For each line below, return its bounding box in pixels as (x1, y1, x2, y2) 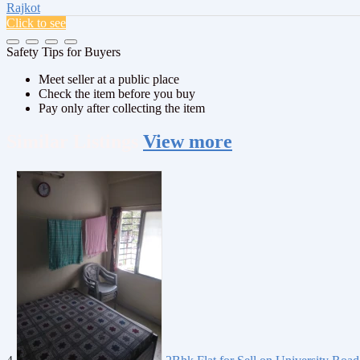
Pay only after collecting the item (39, 100, 205, 115)
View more (143, 131, 232, 153)
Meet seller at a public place (39, 72, 179, 86)
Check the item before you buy (39, 86, 195, 100)
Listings (73, 131, 138, 153)
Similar (6, 131, 73, 153)
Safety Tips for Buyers (6, 44, 121, 59)
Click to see (6, 15, 66, 30)
